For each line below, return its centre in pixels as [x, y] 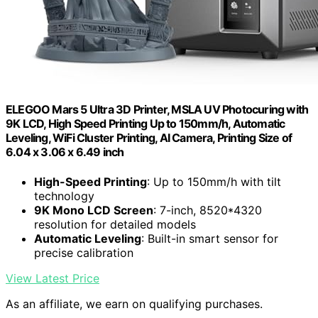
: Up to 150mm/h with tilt [214, 181]
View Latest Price [53, 278]
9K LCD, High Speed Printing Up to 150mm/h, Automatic [146, 124]
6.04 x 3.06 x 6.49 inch [65, 152]
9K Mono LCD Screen [94, 210]
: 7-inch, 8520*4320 [208, 210]
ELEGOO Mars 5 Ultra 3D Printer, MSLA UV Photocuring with [157, 110]
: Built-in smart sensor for [210, 238]
